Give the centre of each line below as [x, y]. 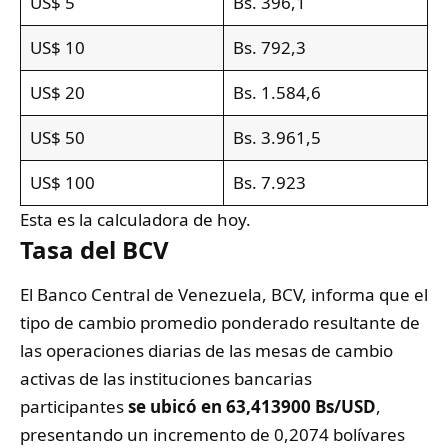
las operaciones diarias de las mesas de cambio [206, 350]
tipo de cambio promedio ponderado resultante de [220, 322]
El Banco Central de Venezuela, [145, 294]
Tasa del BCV [94, 249]
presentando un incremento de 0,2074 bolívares [212, 434]
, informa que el [365, 294]
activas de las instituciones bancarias [166, 378]
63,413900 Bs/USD [301, 406]
